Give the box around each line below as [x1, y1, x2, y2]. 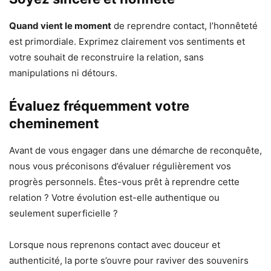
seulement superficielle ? [9, 207, 118, 220]
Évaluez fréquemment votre [9, 98, 189, 114]
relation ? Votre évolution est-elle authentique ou [9, 192, 220, 204]
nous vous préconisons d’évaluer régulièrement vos [9, 160, 231, 172]
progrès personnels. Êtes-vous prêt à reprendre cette [9, 176, 240, 188]
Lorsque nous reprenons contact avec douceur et [9, 239, 220, 251]
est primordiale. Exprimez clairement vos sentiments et [9, 36, 245, 48]
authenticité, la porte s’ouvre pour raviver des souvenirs [9, 255, 249, 267]
